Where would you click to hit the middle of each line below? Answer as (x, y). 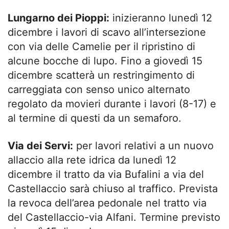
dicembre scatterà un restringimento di (101, 75)
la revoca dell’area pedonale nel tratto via (107, 203)
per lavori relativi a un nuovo (143, 145)
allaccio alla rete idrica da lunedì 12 (92, 160)
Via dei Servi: (40, 145)
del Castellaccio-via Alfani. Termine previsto (114, 217)
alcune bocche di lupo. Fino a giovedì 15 (105, 61)
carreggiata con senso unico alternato (99, 89)
